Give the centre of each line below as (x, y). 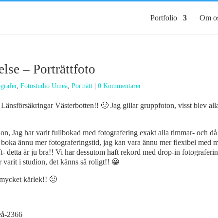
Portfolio (164, 18)
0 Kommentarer (119, 86)
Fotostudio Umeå (44, 86)
